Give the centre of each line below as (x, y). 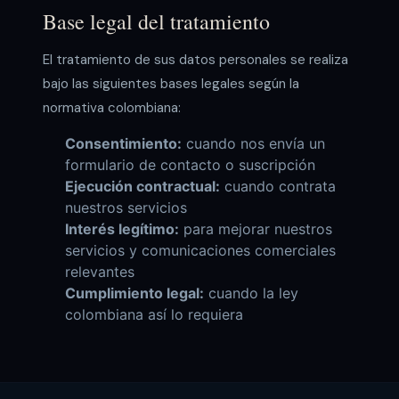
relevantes (99, 272)
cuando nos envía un (253, 144)
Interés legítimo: (122, 229)
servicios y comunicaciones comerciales (200, 251)
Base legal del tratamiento (156, 21)
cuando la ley (251, 293)
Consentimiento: (123, 144)
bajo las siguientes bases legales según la (171, 83)
